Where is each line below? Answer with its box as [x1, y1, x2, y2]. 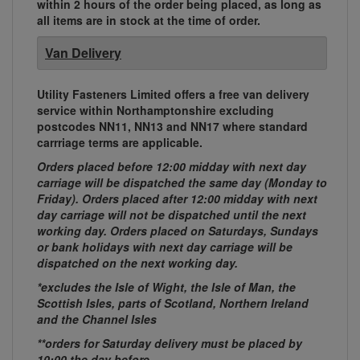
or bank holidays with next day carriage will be [37, 239, 292, 256]
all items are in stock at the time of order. [37, 12, 260, 29]
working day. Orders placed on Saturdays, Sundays [37, 223, 318, 239]
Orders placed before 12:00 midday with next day [37, 158, 306, 175]
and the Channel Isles [37, 311, 157, 328]
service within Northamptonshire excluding [37, 102, 274, 119]
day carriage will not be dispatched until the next [37, 207, 306, 223]
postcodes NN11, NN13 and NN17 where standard [37, 118, 308, 135]
